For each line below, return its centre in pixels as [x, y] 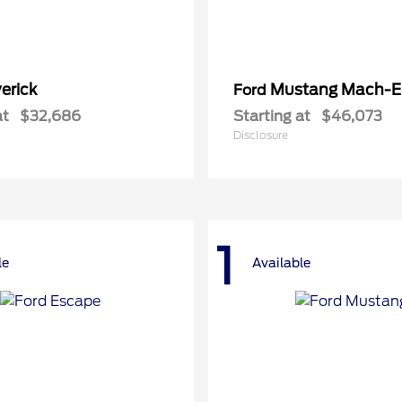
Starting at [272, 116]
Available [281, 263]
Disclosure [261, 135]
